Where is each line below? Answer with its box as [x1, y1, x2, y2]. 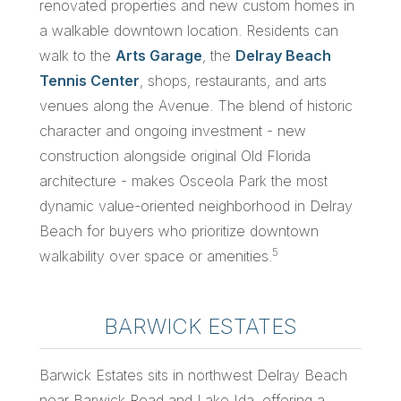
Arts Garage [115, 46, 202, 64]
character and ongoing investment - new [39, 121, 306, 140]
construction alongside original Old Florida [39, 146, 311, 165]
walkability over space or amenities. [39, 246, 272, 265]
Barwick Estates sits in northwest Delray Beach [39, 365, 347, 384]
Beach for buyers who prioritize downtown [39, 221, 319, 240]
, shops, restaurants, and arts [140, 71, 327, 90]
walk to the [39, 46, 115, 64]
